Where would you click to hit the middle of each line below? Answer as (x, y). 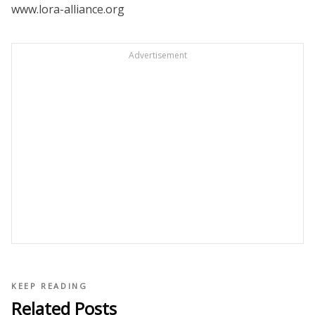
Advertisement (157, 56)
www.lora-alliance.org (68, 9)
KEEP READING (50, 286)
